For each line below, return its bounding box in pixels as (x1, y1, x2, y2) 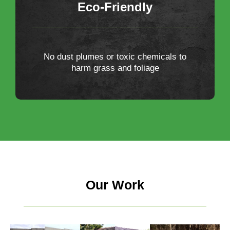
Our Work (86, 178, 144, 193)
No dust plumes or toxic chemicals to (44, 52, 186, 62)
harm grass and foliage (71, 63, 159, 73)
